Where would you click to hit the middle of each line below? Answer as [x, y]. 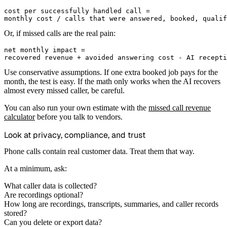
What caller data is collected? [50, 185]
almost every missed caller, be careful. [64, 90]
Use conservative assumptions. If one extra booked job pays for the [111, 72]
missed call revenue [180, 107]
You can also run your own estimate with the [76, 107]
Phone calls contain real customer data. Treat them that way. [99, 151]
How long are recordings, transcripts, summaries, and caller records [111, 204]
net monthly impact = [45, 50]
